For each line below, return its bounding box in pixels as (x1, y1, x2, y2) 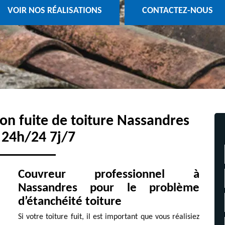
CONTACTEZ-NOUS (142, 6, 213, 16)
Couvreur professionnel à (18, 168, 200, 181)
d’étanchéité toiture (18, 195, 122, 208)
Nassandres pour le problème (18, 182, 200, 194)
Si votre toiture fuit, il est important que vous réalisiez (18, 213, 200, 221)
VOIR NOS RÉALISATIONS (7, 6, 102, 16)
